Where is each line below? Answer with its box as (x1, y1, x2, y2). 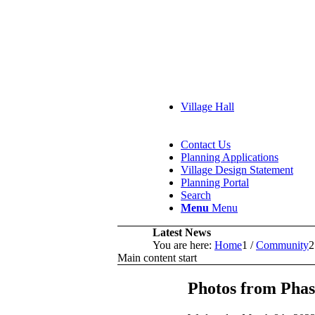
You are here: (153, 238, 212, 251)
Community (256, 238, 309, 251)
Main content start (117, 251, 197, 264)
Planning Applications (181, 150, 278, 163)
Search (181, 188, 211, 201)
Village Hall (181, 100, 234, 112)
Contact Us (181, 138, 231, 150)
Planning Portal (181, 176, 249, 188)
